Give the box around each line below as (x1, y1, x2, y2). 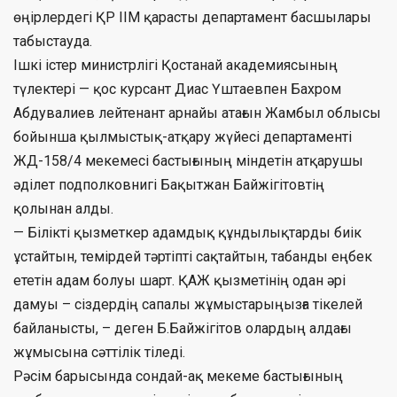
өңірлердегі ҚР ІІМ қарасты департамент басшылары (13, 8, 371, 26)
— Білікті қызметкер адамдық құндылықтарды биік (13, 223, 362, 241)
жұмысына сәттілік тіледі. (13, 343, 185, 361)
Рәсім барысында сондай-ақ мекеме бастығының (13, 367, 343, 385)
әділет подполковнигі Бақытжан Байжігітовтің (13, 175, 324, 193)
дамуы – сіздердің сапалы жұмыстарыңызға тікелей (13, 295, 362, 313)
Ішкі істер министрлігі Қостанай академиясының (13, 56, 338, 74)
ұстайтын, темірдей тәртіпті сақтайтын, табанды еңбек (13, 247, 372, 265)
